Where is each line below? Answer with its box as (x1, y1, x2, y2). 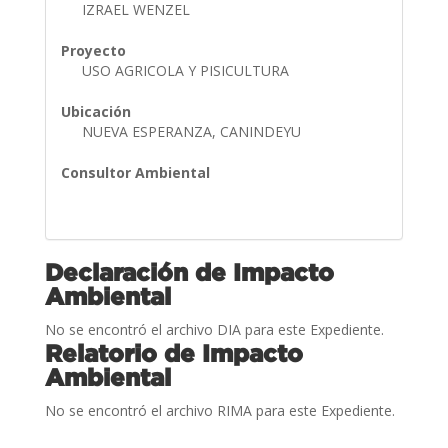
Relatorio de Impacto (44, 339, 303, 366)
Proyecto (60, 40, 126, 60)
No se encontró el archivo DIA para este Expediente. (44, 319, 384, 339)
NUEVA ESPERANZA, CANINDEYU (81, 121, 305, 141)
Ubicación (60, 101, 131, 121)
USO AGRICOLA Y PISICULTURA (81, 60, 293, 80)
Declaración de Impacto (44, 258, 334, 285)
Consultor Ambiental (60, 162, 210, 182)
